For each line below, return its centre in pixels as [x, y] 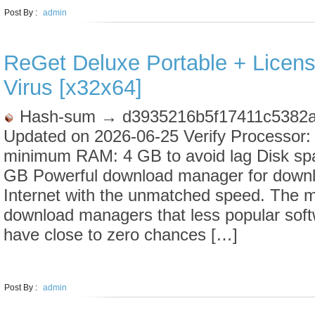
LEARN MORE [62, 262]
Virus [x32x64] [73, 87]
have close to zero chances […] [121, 234]
